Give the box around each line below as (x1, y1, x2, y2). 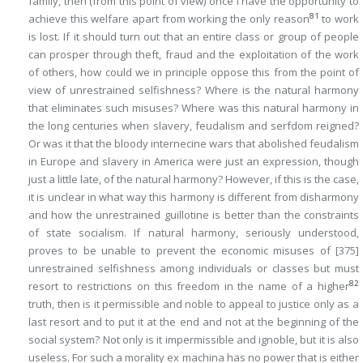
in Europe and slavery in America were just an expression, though (28, 154, 359, 169)
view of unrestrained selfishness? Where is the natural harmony (28, 83, 359, 97)
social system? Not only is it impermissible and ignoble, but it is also (28, 332, 359, 347)
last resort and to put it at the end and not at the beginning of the (28, 314, 359, 329)
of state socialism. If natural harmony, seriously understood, (28, 225, 359, 240)
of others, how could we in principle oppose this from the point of (28, 65, 359, 79)
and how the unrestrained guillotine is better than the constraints (28, 207, 359, 222)
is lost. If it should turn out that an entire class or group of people (28, 29, 359, 44)
